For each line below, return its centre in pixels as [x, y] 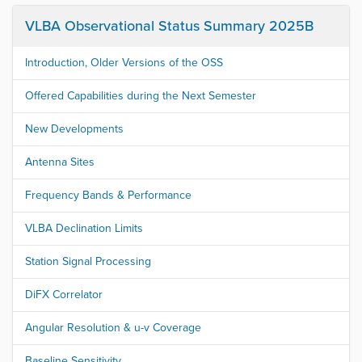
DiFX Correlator [64, 295]
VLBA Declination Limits [84, 229]
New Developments [74, 129]
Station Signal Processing [88, 262]
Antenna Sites [60, 162]
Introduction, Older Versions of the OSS [124, 63]
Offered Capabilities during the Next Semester [141, 96]
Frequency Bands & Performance [108, 196]
